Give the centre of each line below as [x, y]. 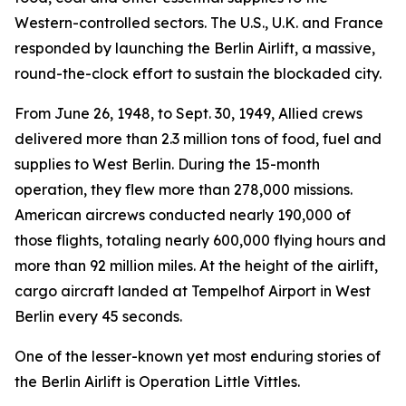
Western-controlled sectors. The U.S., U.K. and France [199, 23]
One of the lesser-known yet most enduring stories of [198, 356]
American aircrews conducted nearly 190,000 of [183, 215]
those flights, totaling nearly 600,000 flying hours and [200, 240]
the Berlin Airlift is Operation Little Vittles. [157, 382]
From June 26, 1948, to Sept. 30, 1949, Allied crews [188, 113]
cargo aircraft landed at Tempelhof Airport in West [193, 291]
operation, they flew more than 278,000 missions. [184, 189]
